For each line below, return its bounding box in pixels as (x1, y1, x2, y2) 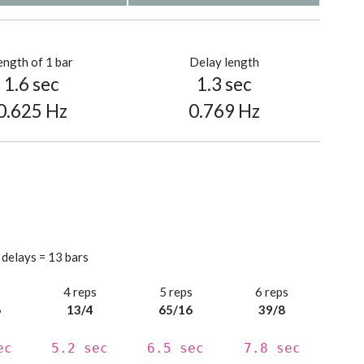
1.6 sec (3, 73, 59, 96)
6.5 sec (147, 340, 205, 357)
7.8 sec (243, 340, 301, 357)
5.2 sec (51, 340, 109, 357)
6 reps (255, 284, 289, 300)
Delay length (188, 54, 259, 70)
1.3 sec (196, 73, 252, 96)
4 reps (63, 284, 97, 300)
